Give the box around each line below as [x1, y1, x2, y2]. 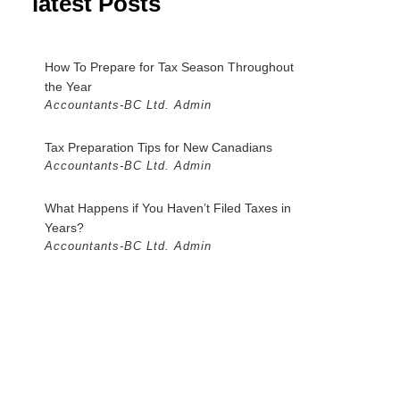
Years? [45, 221, 84, 236]
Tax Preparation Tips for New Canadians [45, 140, 272, 155]
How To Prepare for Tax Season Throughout [45, 60, 294, 75]
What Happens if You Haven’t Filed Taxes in [45, 201, 291, 216]
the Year [45, 79, 92, 95]
